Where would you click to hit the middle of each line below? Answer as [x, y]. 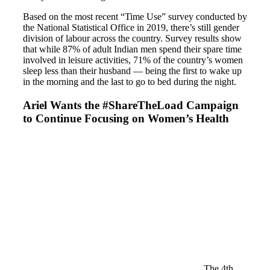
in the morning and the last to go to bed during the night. [130, 82]
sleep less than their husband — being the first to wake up [132, 71]
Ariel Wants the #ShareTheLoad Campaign [131, 105]
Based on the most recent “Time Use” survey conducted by [135, 17]
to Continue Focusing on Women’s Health [126, 119]
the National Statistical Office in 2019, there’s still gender [131, 28]
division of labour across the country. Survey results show [132, 39]
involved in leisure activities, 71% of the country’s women [133, 60]
